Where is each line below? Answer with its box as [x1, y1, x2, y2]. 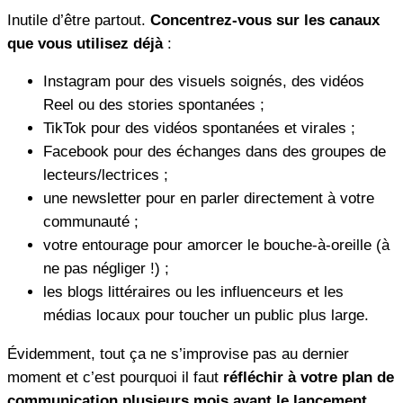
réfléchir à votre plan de [223, 369, 394, 387]
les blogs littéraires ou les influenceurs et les [43, 283, 344, 301]
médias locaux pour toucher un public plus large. [43, 307, 369, 325]
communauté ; [43, 213, 139, 231]
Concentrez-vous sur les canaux [150, 11, 380, 29]
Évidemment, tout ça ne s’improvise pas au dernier [7, 345, 349, 363]
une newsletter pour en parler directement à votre [43, 190, 374, 208]
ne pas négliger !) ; [43, 260, 169, 278]
